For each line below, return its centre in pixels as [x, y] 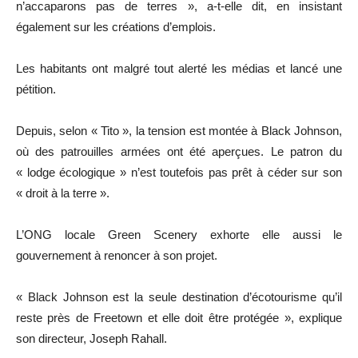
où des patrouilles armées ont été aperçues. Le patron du [179, 152]
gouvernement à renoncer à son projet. [117, 256]
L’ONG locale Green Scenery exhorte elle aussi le [179, 235]
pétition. [36, 89]
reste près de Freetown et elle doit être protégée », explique [179, 318]
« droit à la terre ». [63, 193]
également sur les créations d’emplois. [116, 27]
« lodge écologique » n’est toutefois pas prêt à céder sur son [179, 173]
